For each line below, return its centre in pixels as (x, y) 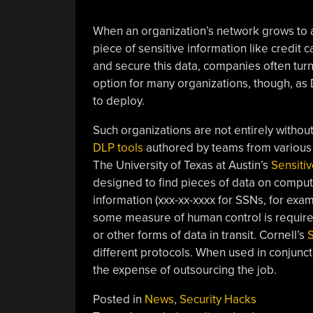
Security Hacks (218, 299)
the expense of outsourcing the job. (184, 270)
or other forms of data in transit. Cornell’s (200, 235)
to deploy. (118, 101)
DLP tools (118, 147)
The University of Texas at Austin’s (182, 165)
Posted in (118, 299)
